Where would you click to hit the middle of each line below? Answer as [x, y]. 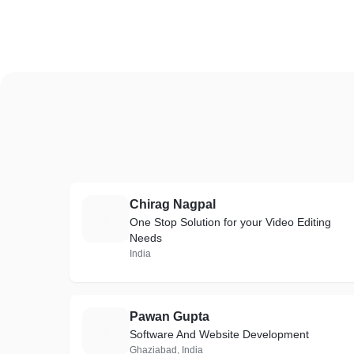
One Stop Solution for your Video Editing [230, 222]
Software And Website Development [220, 334]
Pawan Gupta [169, 316]
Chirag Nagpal [173, 204]
